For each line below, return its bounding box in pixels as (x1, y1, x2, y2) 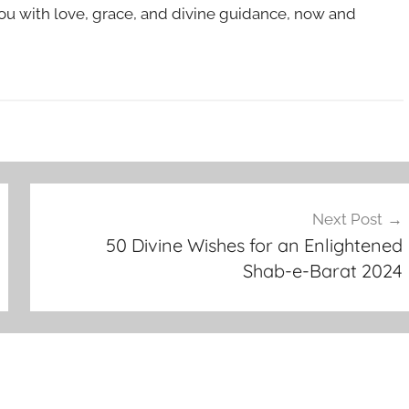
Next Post (311, 210, 383, 228)
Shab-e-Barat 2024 (242, 259, 403, 282)
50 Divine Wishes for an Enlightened (105, 234, 403, 257)
